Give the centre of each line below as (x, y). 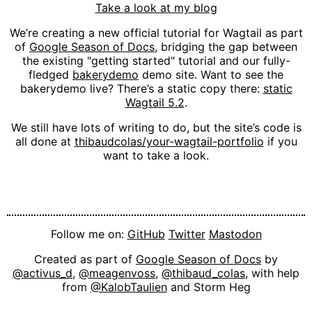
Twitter (187, 234)
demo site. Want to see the (211, 75)
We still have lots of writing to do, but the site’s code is (156, 128)
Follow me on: (89, 234)
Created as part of (85, 259)
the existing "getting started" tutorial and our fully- (156, 61)
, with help (272, 273)
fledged (50, 75)
